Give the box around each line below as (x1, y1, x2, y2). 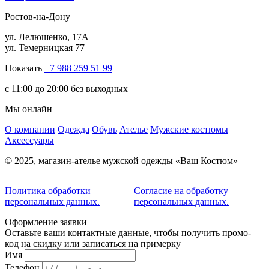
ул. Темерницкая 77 (5, 43, 85, 53)
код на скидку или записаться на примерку (5, 238, 181, 249)
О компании (5, 124, 55, 135)
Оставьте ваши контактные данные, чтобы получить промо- (5, 228, 251, 238)
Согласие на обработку (134, 186, 229, 196)
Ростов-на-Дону (5, 11, 70, 22)
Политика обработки (5, 186, 91, 196)
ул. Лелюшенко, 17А (5, 32, 89, 43)
